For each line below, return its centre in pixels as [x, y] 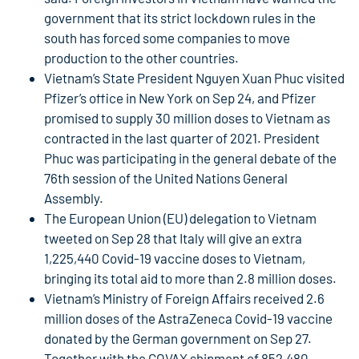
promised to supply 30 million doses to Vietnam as [187, 118]
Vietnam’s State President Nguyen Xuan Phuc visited [194, 78]
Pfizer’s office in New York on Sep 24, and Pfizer [180, 98]
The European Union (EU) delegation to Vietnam [180, 218]
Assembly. [74, 198]
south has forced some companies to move [167, 38]
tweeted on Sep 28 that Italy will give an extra [173, 238]
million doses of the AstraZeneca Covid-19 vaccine [188, 319]
